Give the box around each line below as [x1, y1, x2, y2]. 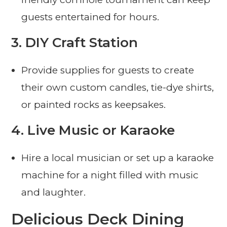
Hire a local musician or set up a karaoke [21, 152, 214, 164]
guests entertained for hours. [21, 11, 160, 23]
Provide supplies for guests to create [21, 64, 195, 77]
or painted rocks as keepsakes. [21, 99, 166, 111]
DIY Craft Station [25, 34, 138, 51]
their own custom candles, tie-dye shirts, [21, 82, 214, 94]
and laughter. [21, 186, 86, 199]
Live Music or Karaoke [27, 122, 175, 139]
